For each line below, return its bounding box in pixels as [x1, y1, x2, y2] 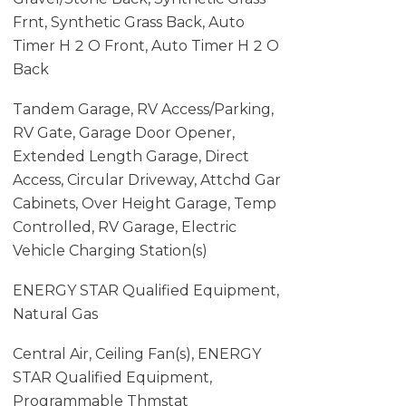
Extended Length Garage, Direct [12, 148, 249, 165]
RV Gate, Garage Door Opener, [12, 124, 235, 141]
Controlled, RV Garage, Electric [12, 218, 237, 236]
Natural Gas [12, 305, 98, 323]
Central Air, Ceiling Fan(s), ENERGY [12, 345, 261, 362]
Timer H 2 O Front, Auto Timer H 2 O [12, 37, 279, 54]
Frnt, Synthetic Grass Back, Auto [12, 14, 245, 31]
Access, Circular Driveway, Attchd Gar [12, 171, 281, 188]
